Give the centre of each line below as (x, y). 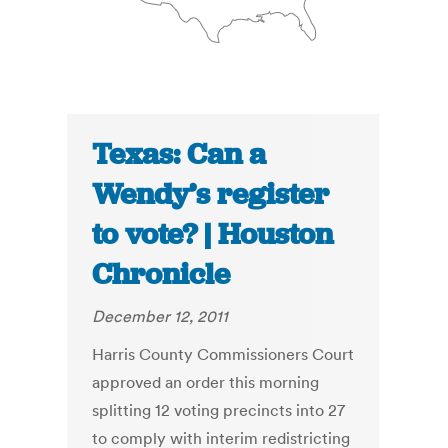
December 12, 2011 (160, 316)
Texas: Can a (179, 154)
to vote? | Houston (213, 234)
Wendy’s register (211, 194)
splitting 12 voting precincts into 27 (219, 410)
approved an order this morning (206, 382)
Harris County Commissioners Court (223, 354)
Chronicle (161, 274)
